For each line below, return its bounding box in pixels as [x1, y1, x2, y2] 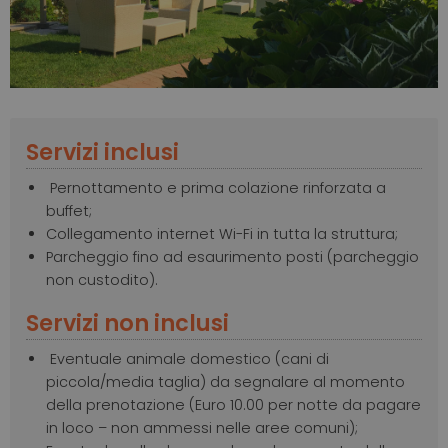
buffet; [46, 201, 92, 222]
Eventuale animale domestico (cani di [46, 349, 329, 370]
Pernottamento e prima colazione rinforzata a [46, 178, 386, 199]
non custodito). [46, 270, 158, 291]
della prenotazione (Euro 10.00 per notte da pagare [46, 395, 421, 416]
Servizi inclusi [26, 136, 179, 169]
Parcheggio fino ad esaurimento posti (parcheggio [46, 247, 419, 268]
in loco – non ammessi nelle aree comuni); [46, 418, 358, 439]
